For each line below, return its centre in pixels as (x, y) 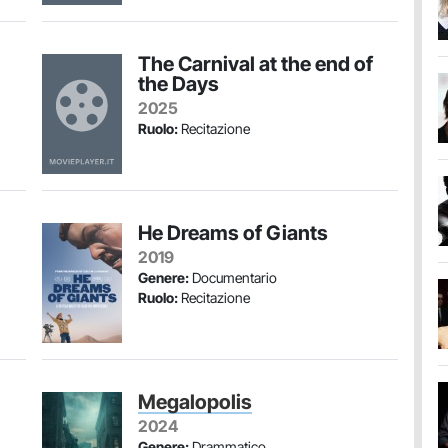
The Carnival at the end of (255, 64)
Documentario (233, 277)
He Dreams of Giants (233, 233)
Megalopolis (195, 402)
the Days (178, 84)
